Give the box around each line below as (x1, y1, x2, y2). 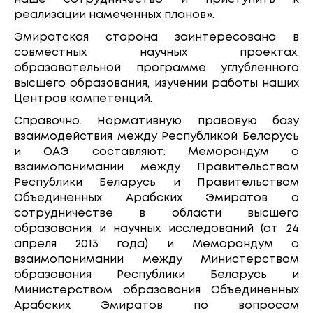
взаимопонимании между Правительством (14, 161, 299, 173)
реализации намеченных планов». (14, 9, 214, 20)
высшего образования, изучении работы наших (14, 78, 299, 89)
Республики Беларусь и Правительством (14, 177, 299, 188)
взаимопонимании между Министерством (14, 254, 299, 265)
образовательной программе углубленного (14, 62, 299, 73)
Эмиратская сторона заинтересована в (14, 31, 299, 43)
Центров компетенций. (14, 93, 152, 104)
